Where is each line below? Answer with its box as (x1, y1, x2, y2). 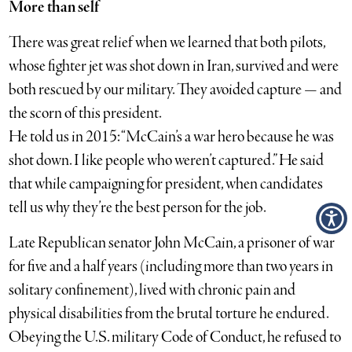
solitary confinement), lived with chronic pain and (9, 279, 296, 301)
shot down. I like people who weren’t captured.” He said (9, 149, 324, 171)
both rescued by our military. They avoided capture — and (9, 79, 343, 101)
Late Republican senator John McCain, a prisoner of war (9, 232, 335, 254)
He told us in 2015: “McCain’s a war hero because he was (9, 126, 335, 148)
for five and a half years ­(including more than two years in (9, 255, 334, 277)
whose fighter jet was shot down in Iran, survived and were (9, 55, 339, 77)
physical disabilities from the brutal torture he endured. (9, 302, 329, 324)
